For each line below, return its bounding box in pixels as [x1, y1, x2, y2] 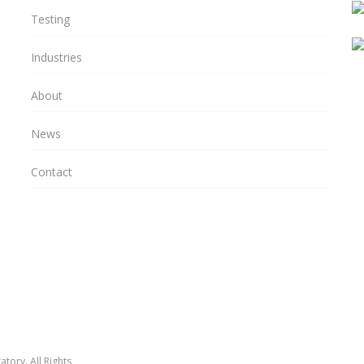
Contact [30, 164, 72, 180]
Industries [30, 50, 82, 66]
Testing [30, 11, 70, 28]
